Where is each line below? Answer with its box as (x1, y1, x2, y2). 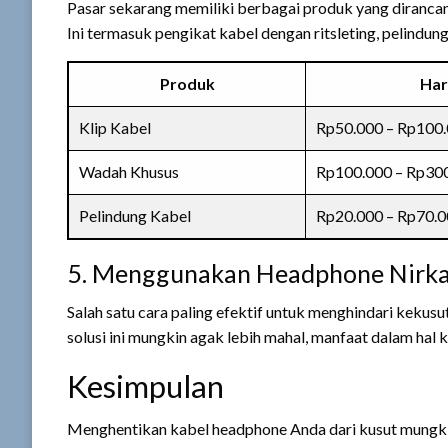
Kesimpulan (67, 367, 224, 405)
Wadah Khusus (79, 162, 179, 181)
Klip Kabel (79, 118, 151, 137)
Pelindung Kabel (79, 206, 191, 225)
